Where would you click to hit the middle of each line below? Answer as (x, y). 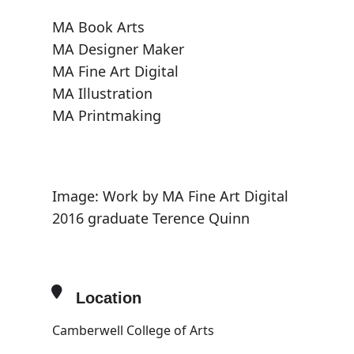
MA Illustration (102, 94)
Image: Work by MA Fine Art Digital (170, 196)
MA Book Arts (98, 27)
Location (108, 298)
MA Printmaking (106, 116)
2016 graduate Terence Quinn (151, 218)
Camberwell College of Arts (133, 331)
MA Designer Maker (118, 49)
